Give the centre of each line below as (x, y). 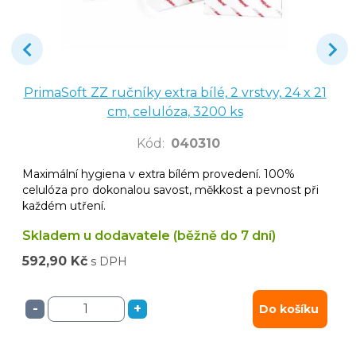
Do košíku (289, 309)
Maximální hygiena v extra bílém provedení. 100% (159, 174)
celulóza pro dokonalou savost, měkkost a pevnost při (170, 190)
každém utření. (64, 205)
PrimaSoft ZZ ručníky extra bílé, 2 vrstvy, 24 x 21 (175, 92)
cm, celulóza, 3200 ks (175, 111)
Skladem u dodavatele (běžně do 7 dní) (149, 235)
